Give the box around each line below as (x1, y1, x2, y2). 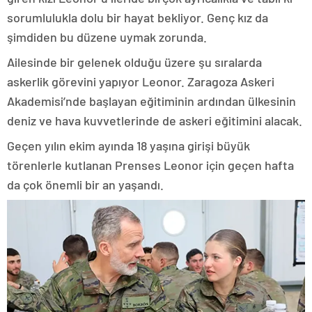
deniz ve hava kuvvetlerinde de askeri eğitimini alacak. (7, 112, 302, 128)
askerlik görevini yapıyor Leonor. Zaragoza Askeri (7, 73, 274, 89)
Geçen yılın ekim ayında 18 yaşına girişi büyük (7, 137, 250, 153)
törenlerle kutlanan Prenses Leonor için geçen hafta (7, 157, 294, 173)
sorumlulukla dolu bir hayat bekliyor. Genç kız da (7, 9, 268, 25)
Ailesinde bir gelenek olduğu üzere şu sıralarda (7, 54, 262, 70)
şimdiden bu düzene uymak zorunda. (7, 29, 207, 45)
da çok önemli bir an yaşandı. (7, 176, 164, 192)
